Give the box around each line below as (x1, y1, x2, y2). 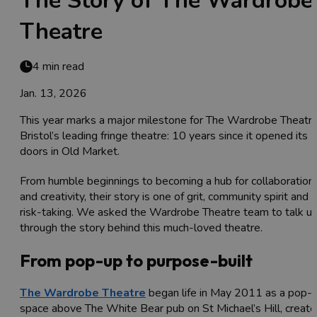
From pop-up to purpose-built (20, 250, 253, 272)
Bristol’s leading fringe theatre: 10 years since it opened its (20, 128, 308, 144)
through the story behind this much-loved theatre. (20, 220, 263, 236)
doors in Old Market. (20, 144, 120, 160)
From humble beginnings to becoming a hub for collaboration (20, 173, 314, 190)
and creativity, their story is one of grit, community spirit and (20, 189, 309, 205)
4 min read (33, 59, 84, 75)
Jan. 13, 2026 (20, 86, 87, 102)
